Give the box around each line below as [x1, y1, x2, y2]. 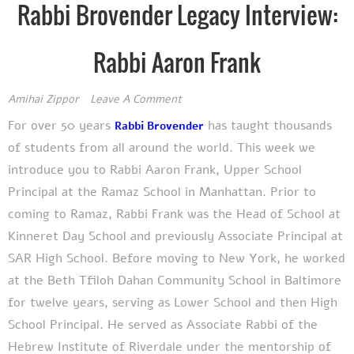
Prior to [270, 183, 316, 201]
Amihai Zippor [8, 91, 79, 107]
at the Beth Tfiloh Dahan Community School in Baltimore [8, 271, 341, 289]
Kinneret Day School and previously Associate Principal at [8, 227, 343, 245]
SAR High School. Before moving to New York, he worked [8, 249, 345, 267]
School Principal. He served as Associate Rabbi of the [8, 315, 318, 333]
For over [8, 116, 61, 134]
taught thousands [227, 116, 332, 134]
